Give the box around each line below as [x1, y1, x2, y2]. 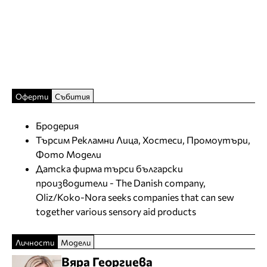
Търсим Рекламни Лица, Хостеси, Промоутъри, [36, 134, 250, 146]
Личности [15, 237, 54, 248]
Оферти [15, 91, 48, 102]
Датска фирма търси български [36, 163, 183, 175]
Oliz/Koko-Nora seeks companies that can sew [36, 191, 234, 203]
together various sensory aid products [36, 206, 196, 218]
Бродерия [36, 120, 79, 132]
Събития [55, 91, 90, 102]
